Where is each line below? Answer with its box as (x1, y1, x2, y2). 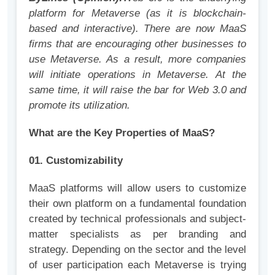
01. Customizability (29, 155, 123, 167)
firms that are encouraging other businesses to (29, 38, 246, 50)
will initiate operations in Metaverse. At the (29, 69, 246, 81)
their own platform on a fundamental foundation (29, 198, 246, 210)
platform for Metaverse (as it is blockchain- (29, 7, 246, 20)
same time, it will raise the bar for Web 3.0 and (29, 84, 246, 96)
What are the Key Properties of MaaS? (29, 127, 215, 139)
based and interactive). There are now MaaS (29, 23, 246, 35)
